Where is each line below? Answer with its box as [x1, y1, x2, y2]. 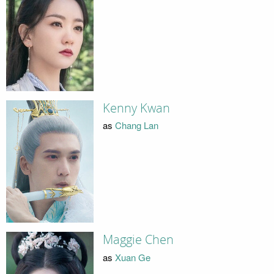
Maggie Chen [102, 232, 174, 248]
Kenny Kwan [102, 100, 170, 116]
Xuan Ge [114, 250, 150, 264]
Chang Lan [114, 119, 158, 132]
